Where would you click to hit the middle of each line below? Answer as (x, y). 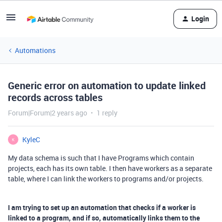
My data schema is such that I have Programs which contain (101, 158)
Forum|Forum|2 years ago (48, 113)
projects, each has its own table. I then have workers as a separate (110, 168)
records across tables (55, 97)
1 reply (107, 113)
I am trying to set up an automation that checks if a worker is (102, 207)
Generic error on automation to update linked (107, 85)
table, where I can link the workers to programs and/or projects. (106, 179)
